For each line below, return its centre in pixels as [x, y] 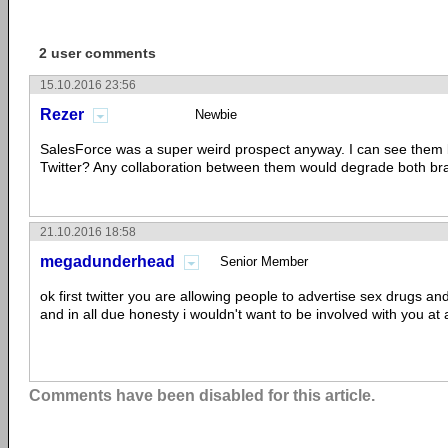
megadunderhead [107, 261]
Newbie [216, 114]
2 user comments [97, 53]
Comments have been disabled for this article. [202, 395]
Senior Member [264, 261]
